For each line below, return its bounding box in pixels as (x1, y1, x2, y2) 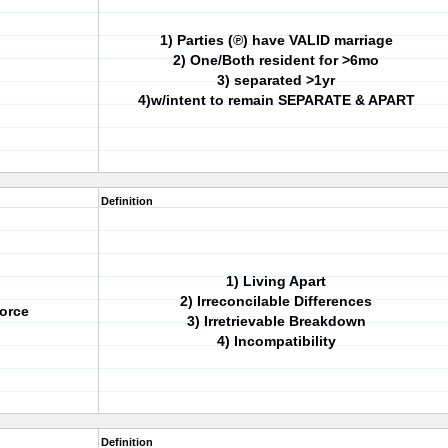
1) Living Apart (226, 273, 326, 289)
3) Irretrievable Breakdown (186, 313, 366, 329)
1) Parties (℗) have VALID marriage (159, 32, 393, 48)
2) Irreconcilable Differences (180, 293, 372, 309)
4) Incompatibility (216, 333, 336, 349)
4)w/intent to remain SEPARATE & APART (137, 92, 415, 108)
